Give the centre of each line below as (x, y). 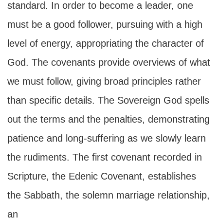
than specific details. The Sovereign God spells (108, 100)
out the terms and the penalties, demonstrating (109, 119)
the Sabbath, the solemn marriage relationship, (109, 195)
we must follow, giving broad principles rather (104, 81)
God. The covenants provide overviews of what (109, 62)
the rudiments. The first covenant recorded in (105, 157)
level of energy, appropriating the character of (106, 43)
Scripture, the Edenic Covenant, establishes (102, 176)
